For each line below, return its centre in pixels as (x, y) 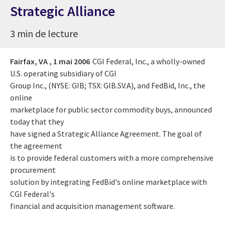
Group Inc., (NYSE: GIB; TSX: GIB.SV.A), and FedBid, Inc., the (108, 85)
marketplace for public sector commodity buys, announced (111, 109)
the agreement (36, 145)
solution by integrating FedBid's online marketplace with (108, 182)
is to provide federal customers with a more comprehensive (112, 157)
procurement (33, 170)
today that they (37, 121)
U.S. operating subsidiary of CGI (63, 73)
